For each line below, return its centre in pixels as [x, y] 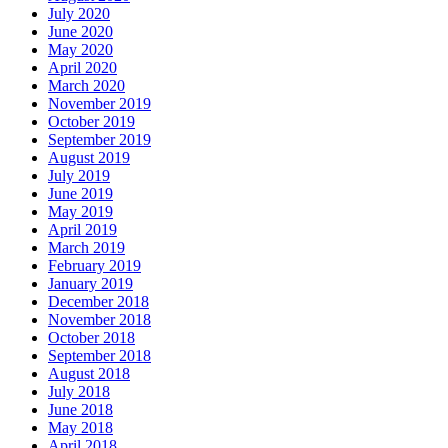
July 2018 [79, 392]
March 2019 [86, 248]
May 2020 [80, 50]
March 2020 [86, 86]
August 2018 [89, 374]
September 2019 [99, 140]
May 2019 [80, 212]
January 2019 [90, 284]
